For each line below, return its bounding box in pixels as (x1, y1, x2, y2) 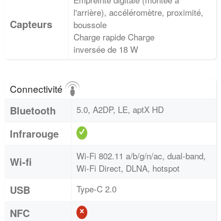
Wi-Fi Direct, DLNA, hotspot (76, 162, 180, 174)
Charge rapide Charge (74, 31, 154, 43)
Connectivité (10, 82, 65, 95)
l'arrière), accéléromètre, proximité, (74, 6, 203, 18)
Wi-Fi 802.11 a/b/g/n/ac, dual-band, (76, 149, 206, 162)
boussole (74, 18, 107, 31)
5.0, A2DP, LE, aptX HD (76, 103, 164, 115)
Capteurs (10, 17, 52, 31)
